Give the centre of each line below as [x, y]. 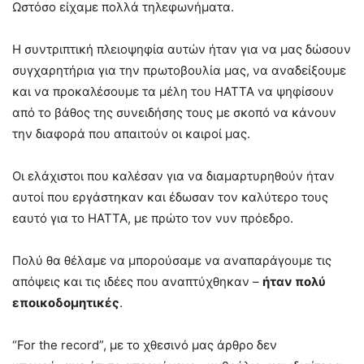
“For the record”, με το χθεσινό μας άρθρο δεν [145, 345]
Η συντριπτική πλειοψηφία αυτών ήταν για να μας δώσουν [182, 49]
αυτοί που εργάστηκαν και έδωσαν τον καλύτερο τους [170, 197]
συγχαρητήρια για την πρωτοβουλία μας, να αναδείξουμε [179, 70]
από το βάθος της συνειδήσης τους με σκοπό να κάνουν [174, 113]
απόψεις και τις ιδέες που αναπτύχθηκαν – [137, 282]
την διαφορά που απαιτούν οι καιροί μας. [131, 134]
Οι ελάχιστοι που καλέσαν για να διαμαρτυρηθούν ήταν [173, 176]
